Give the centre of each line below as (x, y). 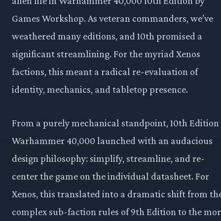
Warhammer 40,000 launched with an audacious (112, 141)
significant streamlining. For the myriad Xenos (106, 54)
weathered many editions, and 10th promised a (107, 36)
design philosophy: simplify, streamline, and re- (108, 159)
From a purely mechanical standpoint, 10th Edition (115, 123)
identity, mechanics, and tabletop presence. (100, 90)
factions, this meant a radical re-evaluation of (105, 72)
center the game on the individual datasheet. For (110, 176)
